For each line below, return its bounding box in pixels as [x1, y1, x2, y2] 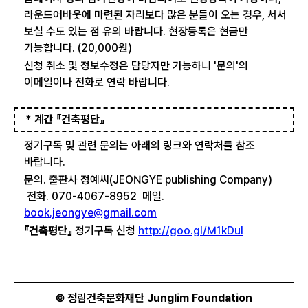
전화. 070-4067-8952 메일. [24, 190, 164, 203]
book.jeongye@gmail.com [24, 206, 157, 219]
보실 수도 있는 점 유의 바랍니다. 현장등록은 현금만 [24, 25, 248, 38]
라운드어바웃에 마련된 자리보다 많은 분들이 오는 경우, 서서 [24, 8, 287, 21]
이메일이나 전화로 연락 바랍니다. [24, 76, 170, 89]
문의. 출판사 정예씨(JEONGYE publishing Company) [24, 173, 275, 186]
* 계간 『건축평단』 [25, 113, 104, 126]
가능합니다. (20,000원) [24, 41, 132, 54]
